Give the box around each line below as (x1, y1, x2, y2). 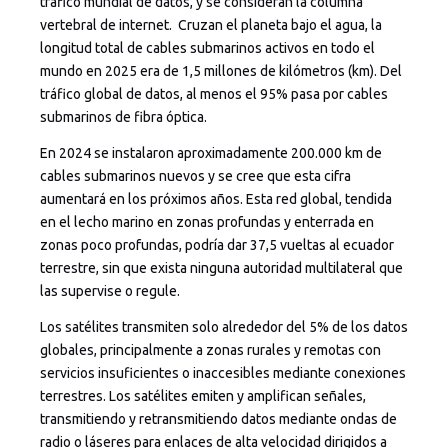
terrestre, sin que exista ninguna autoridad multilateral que (40, 259, 403, 276)
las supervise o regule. (40, 282, 180, 299)
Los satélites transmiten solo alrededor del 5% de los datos (40, 318, 408, 335)
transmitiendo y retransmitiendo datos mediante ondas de (40, 410, 397, 427)
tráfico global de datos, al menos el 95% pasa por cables (40, 86, 388, 103)
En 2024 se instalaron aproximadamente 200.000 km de (40, 144, 382, 161)
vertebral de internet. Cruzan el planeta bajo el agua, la (40, 17, 382, 34)
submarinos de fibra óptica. (40, 109, 207, 126)
